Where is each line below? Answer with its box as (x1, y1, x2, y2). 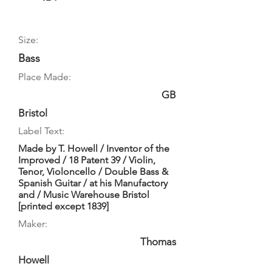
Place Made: (18, 71, 71, 83)
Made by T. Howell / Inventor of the (18, 143, 169, 154)
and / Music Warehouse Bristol (18, 189, 149, 200)
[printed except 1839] (18, 200, 109, 212)
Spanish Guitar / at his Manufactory (18, 177, 168, 189)
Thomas (140, 236, 176, 248)
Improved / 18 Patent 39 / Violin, (18, 154, 155, 166)
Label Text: (18, 125, 64, 137)
